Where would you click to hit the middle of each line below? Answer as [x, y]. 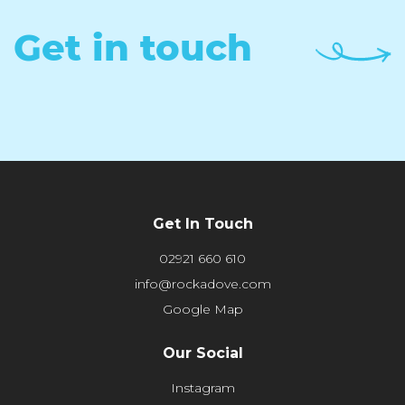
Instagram [202, 387]
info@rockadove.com [202, 283]
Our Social [202, 353]
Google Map [202, 309]
